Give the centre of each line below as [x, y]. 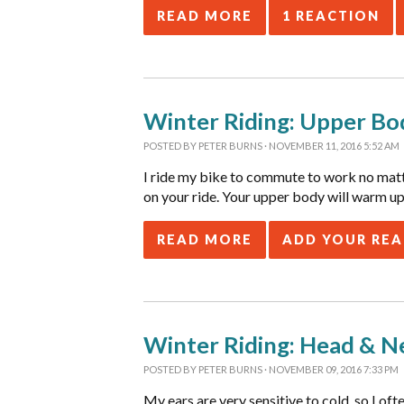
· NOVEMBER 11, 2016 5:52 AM [331, 146]
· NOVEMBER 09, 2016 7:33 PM [331, 369]
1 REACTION [331, 16]
